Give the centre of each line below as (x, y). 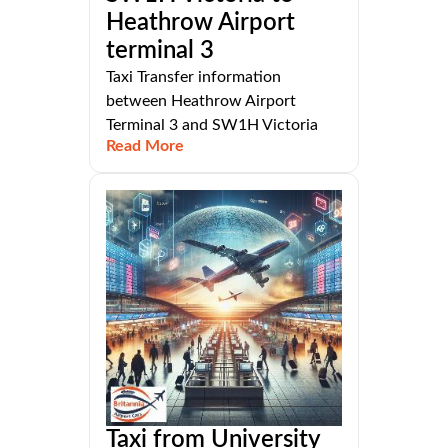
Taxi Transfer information (193, 76)
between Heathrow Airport (201, 100)
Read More (145, 145)
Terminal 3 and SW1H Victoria (212, 124)
